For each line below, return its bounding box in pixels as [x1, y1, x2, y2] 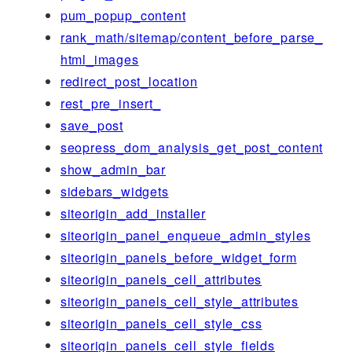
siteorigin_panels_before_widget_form [60, 247, 297, 266]
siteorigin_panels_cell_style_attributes [60, 291, 299, 310]
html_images [60, 49, 139, 68]
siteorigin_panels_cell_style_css [60, 313, 262, 332]
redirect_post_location [60, 71, 198, 90]
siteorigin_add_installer [60, 203, 206, 222]
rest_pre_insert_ [60, 93, 161, 112]
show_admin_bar [60, 159, 166, 178]
